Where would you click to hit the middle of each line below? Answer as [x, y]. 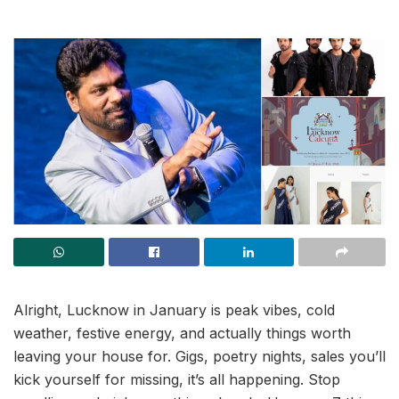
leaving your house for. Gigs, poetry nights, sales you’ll [199, 356]
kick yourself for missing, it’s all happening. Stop [177, 379]
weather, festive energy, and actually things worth [182, 333]
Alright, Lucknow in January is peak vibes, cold [174, 309]
